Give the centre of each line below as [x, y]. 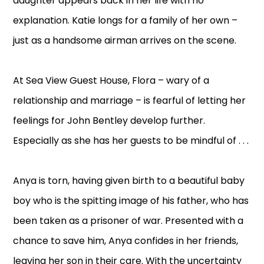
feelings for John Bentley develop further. [109, 121]
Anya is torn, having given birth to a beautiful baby [129, 181]
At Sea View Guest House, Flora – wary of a [111, 81]
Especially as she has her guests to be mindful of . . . [131, 141]
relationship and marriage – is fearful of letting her [130, 101]
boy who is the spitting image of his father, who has [131, 201]
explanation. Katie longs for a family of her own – [126, 21]
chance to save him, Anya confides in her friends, [126, 241]
